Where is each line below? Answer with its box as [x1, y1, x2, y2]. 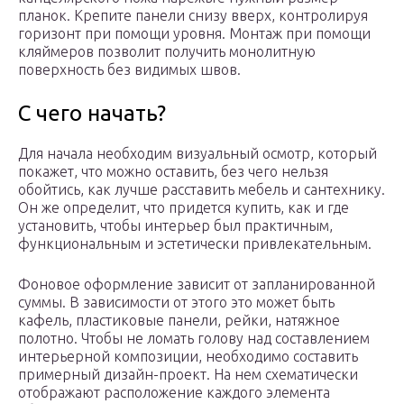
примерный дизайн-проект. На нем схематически [18, 366, 358, 383]
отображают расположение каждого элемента [18, 384, 330, 401]
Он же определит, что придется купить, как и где [18, 199, 349, 216]
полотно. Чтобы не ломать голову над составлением [18, 330, 370, 347]
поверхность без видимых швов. [18, 61, 241, 78]
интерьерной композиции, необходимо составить [18, 348, 358, 365]
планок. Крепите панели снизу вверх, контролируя [18, 7, 368, 24]
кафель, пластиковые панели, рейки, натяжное [18, 312, 340, 329]
